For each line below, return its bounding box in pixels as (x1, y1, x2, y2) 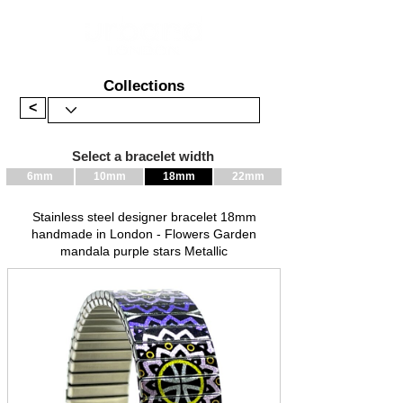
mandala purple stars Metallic (60, 243, 228, 258)
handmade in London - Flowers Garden (31, 226, 256, 241)
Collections (103, 76, 184, 94)
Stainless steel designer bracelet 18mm (31, 209, 256, 224)
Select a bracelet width (72, 148, 214, 164)
